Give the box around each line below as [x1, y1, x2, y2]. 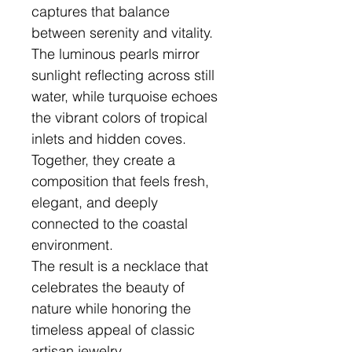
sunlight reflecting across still [31, 66, 214, 84]
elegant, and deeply [31, 193, 158, 211]
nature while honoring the [31, 299, 191, 317]
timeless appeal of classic [31, 321, 195, 339]
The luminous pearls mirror [31, 45, 200, 63]
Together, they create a [31, 151, 175, 169]
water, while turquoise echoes [31, 87, 218, 105]
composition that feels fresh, [31, 172, 209, 190]
